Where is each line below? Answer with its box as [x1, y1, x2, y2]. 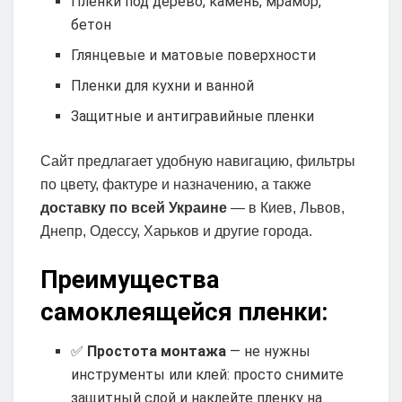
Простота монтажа [87, 343, 227, 361]
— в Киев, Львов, [227, 200, 345, 216]
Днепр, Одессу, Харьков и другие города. [40, 223, 312, 240]
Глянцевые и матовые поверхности [71, 47, 317, 65]
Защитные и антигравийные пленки [71, 108, 315, 126]
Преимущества [40, 265, 219, 294]
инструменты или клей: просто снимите [71, 366, 345, 384]
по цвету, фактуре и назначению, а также [40, 177, 311, 193]
